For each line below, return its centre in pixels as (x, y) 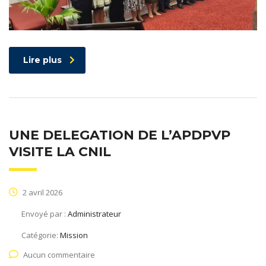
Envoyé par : (45, 213)
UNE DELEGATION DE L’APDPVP (120, 135)
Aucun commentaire (59, 254)
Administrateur (94, 213)
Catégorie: (41, 235)
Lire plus (42, 60)
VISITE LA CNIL (60, 151)
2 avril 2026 (42, 192)
